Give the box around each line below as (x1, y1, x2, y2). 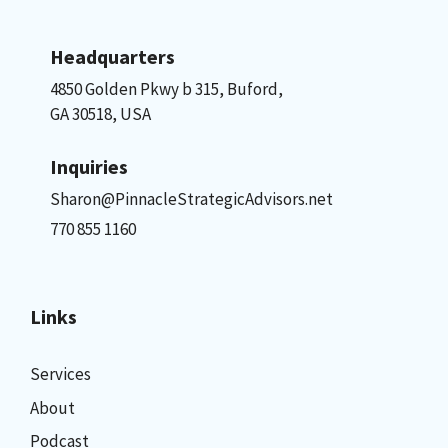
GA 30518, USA (50, 102, 151, 125)
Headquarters (50, 43, 175, 69)
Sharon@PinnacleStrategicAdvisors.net (50, 188, 333, 210)
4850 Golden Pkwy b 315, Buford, (50, 77, 283, 100)
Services (30, 363, 91, 385)
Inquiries (50, 154, 128, 179)
